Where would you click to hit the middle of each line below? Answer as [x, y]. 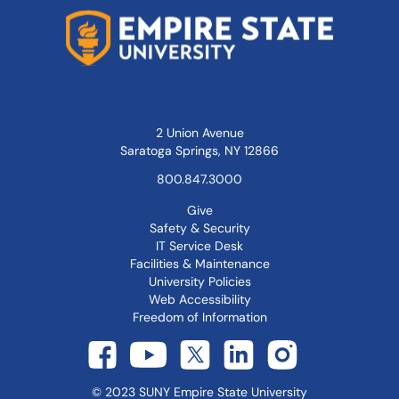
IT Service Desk [199, 246]
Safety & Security [199, 228]
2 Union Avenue [199, 133]
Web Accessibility [199, 299]
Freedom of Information [199, 317]
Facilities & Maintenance [199, 264]
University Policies [199, 281]
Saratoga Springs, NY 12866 [199, 151]
